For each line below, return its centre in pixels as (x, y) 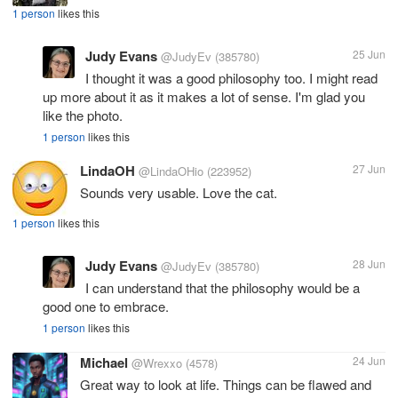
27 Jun (369, 168)
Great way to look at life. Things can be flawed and (226, 384)
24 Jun (369, 360)
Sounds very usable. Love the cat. (179, 192)
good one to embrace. (106, 306)
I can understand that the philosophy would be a (223, 287)
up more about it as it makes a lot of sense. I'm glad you (204, 96)
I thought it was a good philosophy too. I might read (231, 77)
